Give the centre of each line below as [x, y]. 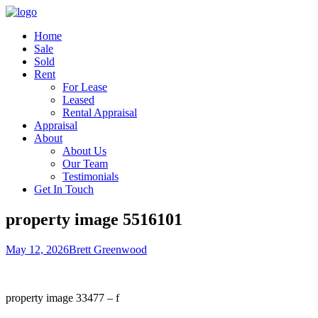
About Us [84, 151]
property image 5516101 [94, 219]
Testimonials [91, 176]
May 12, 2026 [37, 249]
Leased [78, 100]
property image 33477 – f [62, 297]
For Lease [85, 87]
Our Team [85, 164]
